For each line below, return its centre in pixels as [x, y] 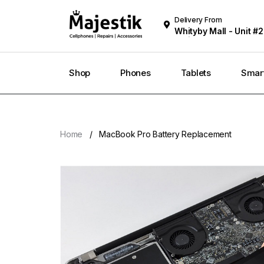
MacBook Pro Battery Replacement [165, 134]
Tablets [196, 73]
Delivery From [198, 20]
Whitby [189, 40]
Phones [136, 73]
